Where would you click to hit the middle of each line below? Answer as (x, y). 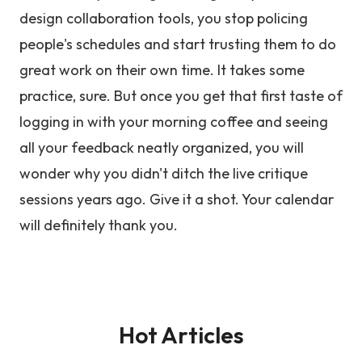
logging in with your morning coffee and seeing (174, 122)
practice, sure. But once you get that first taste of (181, 96)
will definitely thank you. (99, 225)
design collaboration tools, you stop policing (164, 18)
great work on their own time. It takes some (162, 70)
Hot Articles (181, 335)
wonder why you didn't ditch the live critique (164, 173)
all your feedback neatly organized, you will (162, 147)
